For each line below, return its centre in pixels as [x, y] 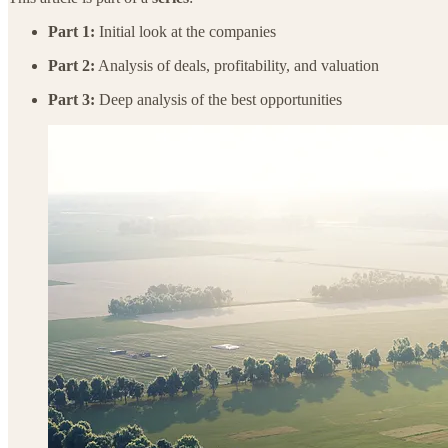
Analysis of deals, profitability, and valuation [237, 65]
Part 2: [71, 65]
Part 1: [71, 31]
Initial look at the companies [185, 31]
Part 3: [71, 99]
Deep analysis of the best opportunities [218, 99]
